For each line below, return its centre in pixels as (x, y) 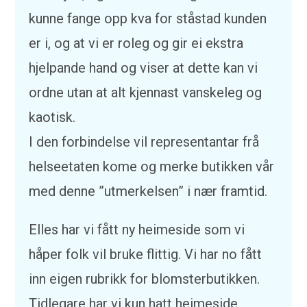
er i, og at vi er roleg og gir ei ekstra (136, 43)
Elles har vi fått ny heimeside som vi (137, 230)
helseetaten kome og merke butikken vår (152, 167)
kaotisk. (52, 117)
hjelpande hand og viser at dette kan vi (144, 68)
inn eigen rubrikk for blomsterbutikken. (145, 279)
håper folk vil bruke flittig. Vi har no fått (146, 254)
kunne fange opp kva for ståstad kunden (148, 19)
